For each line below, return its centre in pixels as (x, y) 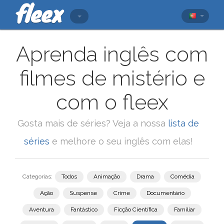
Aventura (41, 209)
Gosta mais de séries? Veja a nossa (93, 123)
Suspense (83, 193)
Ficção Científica (136, 209)
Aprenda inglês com (112, 54)
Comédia (182, 176)
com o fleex (112, 102)
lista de (183, 123)
